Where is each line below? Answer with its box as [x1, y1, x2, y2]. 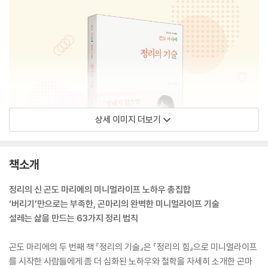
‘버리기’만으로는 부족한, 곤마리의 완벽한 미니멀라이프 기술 [9, 198, 220, 209]
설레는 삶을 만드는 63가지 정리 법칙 [9, 212, 138, 224]
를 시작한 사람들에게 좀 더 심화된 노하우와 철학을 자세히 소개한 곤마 [9, 255, 252, 267]
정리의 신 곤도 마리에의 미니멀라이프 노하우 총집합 [9, 184, 191, 195]
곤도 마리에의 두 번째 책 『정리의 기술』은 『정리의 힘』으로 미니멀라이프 [9, 241, 257, 252]
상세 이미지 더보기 [95, 114, 161, 125]
